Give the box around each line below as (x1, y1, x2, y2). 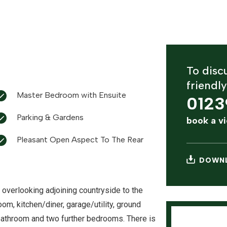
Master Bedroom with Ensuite (17, 90, 127, 100)
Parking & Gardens (17, 112, 84, 123)
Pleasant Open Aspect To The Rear (17, 135, 144, 145)
